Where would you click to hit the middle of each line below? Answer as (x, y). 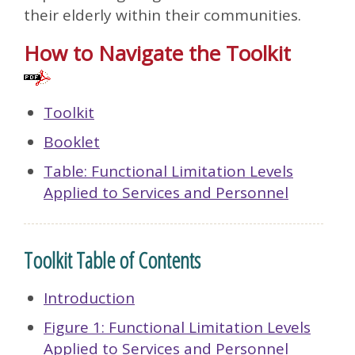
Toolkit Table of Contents (112, 260)
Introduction (89, 298)
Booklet (72, 142)
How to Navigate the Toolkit (163, 53)
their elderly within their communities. (162, 15)
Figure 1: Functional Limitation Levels (177, 327)
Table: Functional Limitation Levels (168, 171)
